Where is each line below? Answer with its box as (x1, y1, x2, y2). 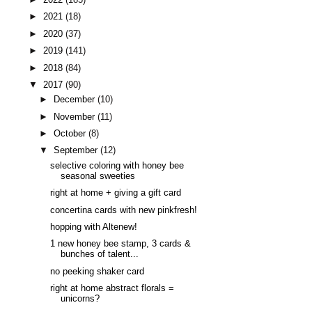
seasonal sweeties (61, 171, 136, 181)
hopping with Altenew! (50, 222, 138, 233)
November (54, 111, 98, 122)
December (54, 95, 98, 105)
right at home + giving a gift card (50, 188, 182, 198)
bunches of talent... (61, 249, 139, 260)
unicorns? (61, 294, 100, 304)
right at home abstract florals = (50, 283, 175, 294)
